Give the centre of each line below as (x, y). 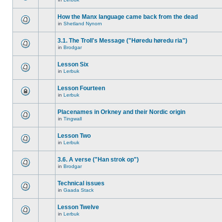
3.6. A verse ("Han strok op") (98, 160)
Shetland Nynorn (83, 24)
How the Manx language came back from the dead (128, 17)
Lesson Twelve (78, 207)
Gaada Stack (79, 190)
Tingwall (73, 119)
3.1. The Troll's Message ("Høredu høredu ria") (122, 41)
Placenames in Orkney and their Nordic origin (121, 112)
